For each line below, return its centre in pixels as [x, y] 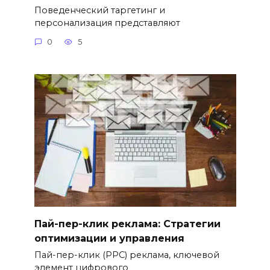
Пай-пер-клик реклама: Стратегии [127, 224]
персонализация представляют [107, 23]
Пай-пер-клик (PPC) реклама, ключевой [127, 255]
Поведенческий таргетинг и [99, 10]
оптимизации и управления [109, 238]
